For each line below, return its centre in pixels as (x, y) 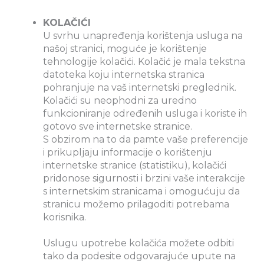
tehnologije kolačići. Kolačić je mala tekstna (144, 61)
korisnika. (65, 217)
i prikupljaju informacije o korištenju (128, 152)
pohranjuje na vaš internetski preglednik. (140, 87)
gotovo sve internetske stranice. (118, 126)
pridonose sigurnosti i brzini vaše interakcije (144, 178)
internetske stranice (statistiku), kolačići (135, 165)
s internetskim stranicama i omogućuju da (141, 191)
